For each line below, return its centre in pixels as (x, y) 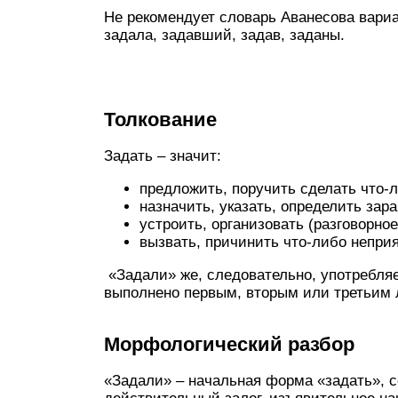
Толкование (160, 119)
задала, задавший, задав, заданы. (224, 35)
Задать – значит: (163, 155)
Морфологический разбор (229, 344)
